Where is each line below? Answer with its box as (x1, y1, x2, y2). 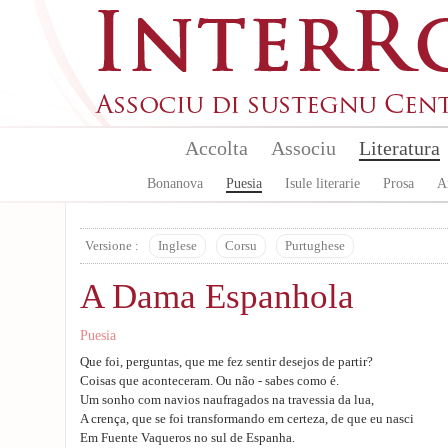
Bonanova (147, 176, 203, 191)
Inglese (158, 239, 197, 253)
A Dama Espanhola (80, 277, 354, 316)
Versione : (85, 239, 139, 253)
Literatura (358, 137, 440, 159)
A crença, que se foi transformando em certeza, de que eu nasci (80, 412, 414, 426)
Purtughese (285, 239, 345, 253)
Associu (270, 137, 336, 159)
